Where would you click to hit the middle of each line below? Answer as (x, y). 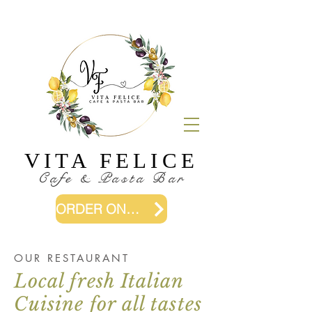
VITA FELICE (111, 161)
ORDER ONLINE (133, 209)
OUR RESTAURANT (72, 258)
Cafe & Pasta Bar (111, 178)
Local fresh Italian (99, 281)
